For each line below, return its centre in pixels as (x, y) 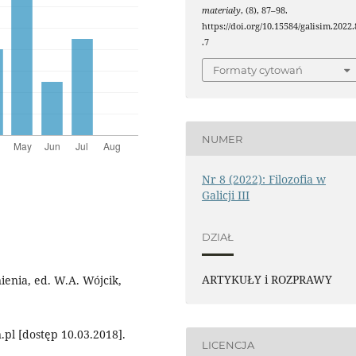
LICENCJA (228, 344)
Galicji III (226, 195)
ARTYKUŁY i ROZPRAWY (267, 280)
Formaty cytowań (258, 70)
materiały (222, 10)
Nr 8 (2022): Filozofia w (264, 180)
